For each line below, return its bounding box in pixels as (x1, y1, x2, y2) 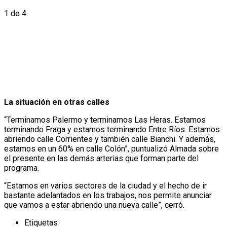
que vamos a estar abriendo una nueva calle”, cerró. (4, 200, 184, 210)
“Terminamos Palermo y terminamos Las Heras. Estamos (4, 115, 206, 125)
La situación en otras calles (4, 97, 109, 107)
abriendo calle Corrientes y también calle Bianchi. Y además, (4, 134, 215, 144)
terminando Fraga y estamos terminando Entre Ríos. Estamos (4, 125, 220, 135)
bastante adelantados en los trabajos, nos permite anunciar (4, 191, 212, 201)
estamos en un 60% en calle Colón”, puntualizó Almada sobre (4, 144, 219, 154)
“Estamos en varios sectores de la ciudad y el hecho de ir (4, 181, 207, 191)
